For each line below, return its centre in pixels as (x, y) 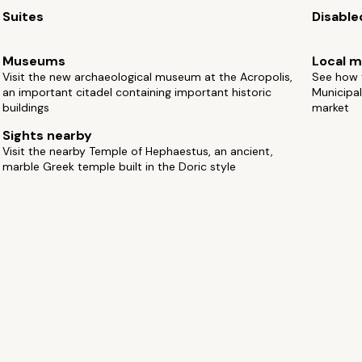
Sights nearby (48, 135)
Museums (34, 61)
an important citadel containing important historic (137, 92)
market (330, 107)
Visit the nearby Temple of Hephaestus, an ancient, (138, 151)
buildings (26, 107)
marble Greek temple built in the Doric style (120, 166)
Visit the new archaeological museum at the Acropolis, (148, 77)
